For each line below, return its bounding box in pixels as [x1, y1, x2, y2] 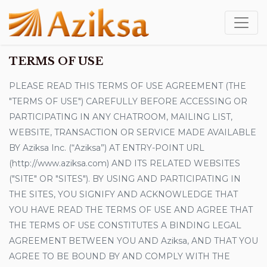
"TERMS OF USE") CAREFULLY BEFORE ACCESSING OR [9, 96, 247, 107]
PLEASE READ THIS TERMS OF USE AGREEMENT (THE [9, 80, 246, 91]
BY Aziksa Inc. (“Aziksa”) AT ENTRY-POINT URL [9, 142, 204, 153]
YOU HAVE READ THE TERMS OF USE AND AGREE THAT [9, 204, 253, 215]
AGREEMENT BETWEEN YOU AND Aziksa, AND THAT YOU [9, 235, 258, 246]
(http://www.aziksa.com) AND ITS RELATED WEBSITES [9, 158, 240, 169]
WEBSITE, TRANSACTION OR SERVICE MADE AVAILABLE [9, 127, 256, 138]
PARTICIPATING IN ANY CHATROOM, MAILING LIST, [9, 111, 232, 122]
